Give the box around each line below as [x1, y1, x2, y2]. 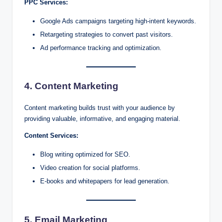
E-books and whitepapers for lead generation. [40, 177, 169, 185]
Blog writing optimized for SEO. [40, 151, 130, 159]
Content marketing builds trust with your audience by [24, 104, 175, 112]
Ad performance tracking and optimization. [40, 44, 162, 52]
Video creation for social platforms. [40, 164, 140, 172]
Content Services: [24, 132, 78, 140]
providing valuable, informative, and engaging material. [24, 115, 180, 123]
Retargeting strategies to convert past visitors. [40, 30, 173, 38]
